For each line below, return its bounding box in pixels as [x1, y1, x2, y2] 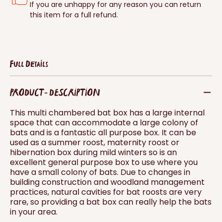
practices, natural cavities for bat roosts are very [10, 186, 202, 198]
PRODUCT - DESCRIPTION [10, 85, 100, 99]
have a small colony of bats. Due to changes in [10, 166, 190, 178]
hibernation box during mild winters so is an [10, 147, 177, 159]
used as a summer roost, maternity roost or [10, 137, 179, 149]
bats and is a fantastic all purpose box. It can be [10, 127, 196, 139]
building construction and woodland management [10, 176, 205, 188]
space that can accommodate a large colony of [10, 117, 198, 129]
